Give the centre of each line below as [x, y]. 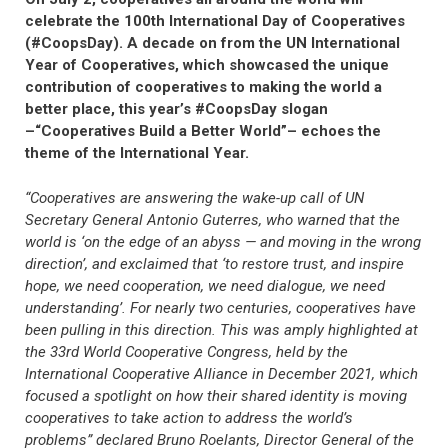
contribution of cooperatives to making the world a [203, 87]
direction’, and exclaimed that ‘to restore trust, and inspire [214, 263]
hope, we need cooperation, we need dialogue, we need [205, 285]
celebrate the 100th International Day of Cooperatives [215, 21]
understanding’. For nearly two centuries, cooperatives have [220, 307]
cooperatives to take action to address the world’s [189, 417]
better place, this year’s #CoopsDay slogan [176, 109]
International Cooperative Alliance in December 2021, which [221, 373]
